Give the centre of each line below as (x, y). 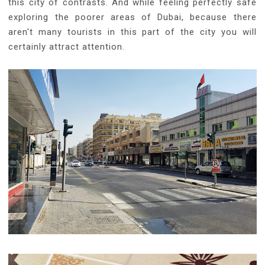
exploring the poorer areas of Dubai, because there (132, 17)
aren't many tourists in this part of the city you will (132, 32)
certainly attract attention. (67, 47)
